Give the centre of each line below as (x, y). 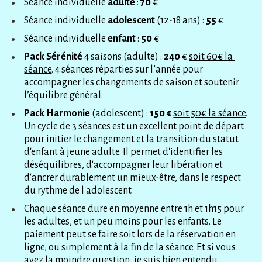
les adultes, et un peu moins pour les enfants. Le (123, 221)
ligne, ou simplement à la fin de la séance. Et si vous (130, 247)
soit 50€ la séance (210, 113)
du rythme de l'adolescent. (80, 190)
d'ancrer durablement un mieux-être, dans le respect (133, 177)
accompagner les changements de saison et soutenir (132, 82)
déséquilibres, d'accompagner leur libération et (124, 165)
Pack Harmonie (58, 113)
